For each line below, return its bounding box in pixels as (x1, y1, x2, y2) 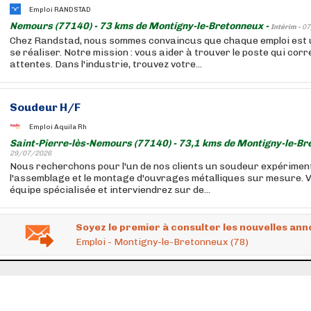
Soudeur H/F (10, 101, 81, 114)
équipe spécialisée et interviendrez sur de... (10, 184, 210, 196)
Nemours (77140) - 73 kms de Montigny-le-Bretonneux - (10, 20, 271, 32)
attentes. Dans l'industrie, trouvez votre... (10, 58, 202, 70)
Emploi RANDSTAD (29, 5, 91, 14)
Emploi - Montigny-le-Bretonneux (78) (76, 236, 249, 248)
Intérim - (271, 23, 302, 31)
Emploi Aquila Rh (29, 122, 87, 131)
